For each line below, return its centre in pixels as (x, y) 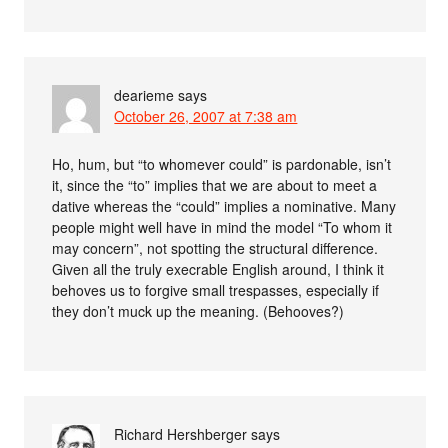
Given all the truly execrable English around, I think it (218, 268)
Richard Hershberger (181, 433)
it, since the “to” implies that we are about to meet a (215, 184)
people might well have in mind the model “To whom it (222, 226)
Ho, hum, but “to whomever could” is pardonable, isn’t (222, 163)
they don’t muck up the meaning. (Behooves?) (198, 310)
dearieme (144, 94)
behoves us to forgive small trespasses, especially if (216, 289)
